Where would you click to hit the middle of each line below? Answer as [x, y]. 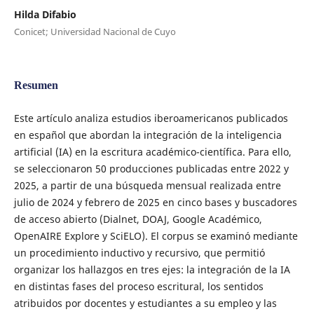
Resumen [36, 85]
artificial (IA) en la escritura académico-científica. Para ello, [152, 151]
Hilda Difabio [45, 14]
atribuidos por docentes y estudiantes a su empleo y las [145, 303]
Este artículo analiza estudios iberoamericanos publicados [151, 118]
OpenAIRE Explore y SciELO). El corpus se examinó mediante [156, 235]
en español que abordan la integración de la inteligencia [148, 135]
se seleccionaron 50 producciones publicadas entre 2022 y [151, 168]
